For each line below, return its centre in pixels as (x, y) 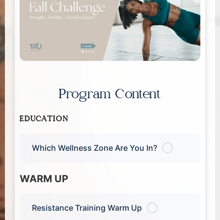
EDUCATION (44, 119)
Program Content (110, 94)
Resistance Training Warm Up (87, 207)
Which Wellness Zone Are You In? (95, 148)
